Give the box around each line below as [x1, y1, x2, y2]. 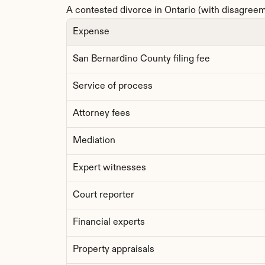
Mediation [73, 136, 115, 146]
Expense [73, 27, 109, 37]
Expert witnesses [73, 163, 146, 173]
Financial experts [73, 218, 145, 227]
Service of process [73, 82, 153, 91]
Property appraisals [73, 245, 154, 254]
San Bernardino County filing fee [73, 54, 210, 64]
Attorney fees [73, 109, 130, 118]
